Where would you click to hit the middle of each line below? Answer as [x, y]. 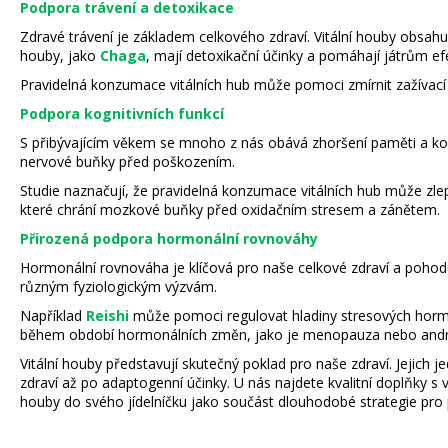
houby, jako [60, 55]
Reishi [107, 315]
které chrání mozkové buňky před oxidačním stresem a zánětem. [230, 209]
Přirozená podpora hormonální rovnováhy [169, 238]
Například [53, 315]
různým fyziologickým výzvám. [118, 286]
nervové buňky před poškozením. [127, 161]
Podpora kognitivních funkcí [122, 113]
